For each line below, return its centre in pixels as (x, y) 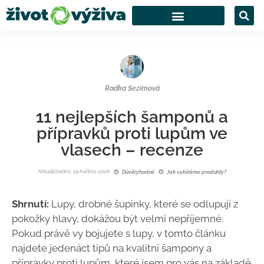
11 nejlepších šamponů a (132, 117)
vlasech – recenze (132, 150)
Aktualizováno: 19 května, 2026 (74, 171)
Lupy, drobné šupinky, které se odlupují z (143, 204)
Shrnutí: (30, 204)
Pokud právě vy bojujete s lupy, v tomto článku (119, 233)
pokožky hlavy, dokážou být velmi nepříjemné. (118, 219)
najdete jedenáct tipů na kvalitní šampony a (112, 248)
